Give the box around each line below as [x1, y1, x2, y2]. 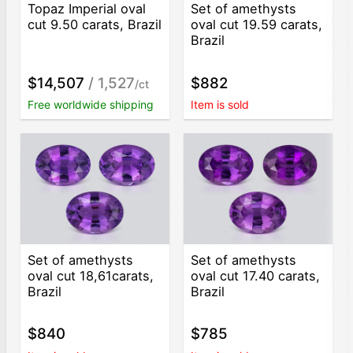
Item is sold [191, 98, 250, 112]
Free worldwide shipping [28, 98, 154, 112]
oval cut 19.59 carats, [191, 17, 323, 33]
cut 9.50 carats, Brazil [28, 17, 162, 33]
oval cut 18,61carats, [28, 267, 154, 284]
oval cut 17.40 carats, [191, 267, 321, 284]
